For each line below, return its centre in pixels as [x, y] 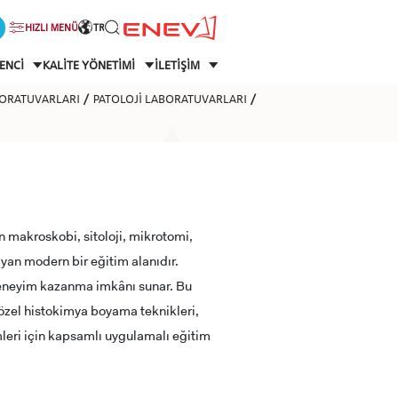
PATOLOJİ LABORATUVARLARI [170, 98]
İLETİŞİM [178, 65]
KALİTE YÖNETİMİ [91, 65]
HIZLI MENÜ [52, 28]
